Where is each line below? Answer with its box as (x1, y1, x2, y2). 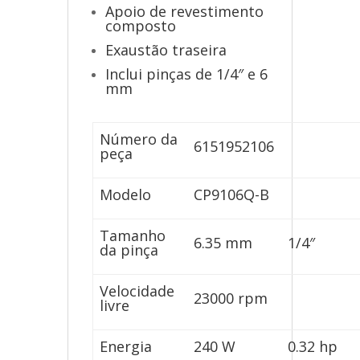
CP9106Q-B (194, 185, 270, 205)
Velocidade (100, 281, 175, 301)
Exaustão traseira (105, 40, 227, 60)
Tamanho (100, 226, 166, 246)
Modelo (100, 185, 152, 205)
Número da (100, 129, 178, 149)
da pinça (100, 240, 159, 260)
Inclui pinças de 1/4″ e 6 (105, 64, 268, 84)
